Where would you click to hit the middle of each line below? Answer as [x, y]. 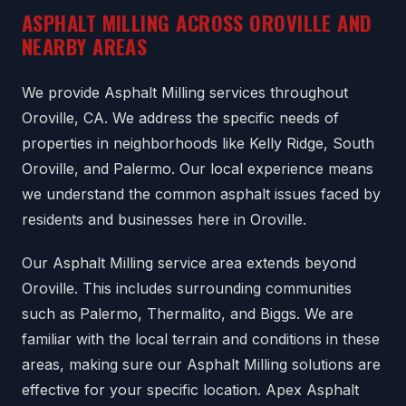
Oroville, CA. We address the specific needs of [180, 117]
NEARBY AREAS [85, 45]
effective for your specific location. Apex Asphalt [190, 389]
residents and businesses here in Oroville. [164, 219]
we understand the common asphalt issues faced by [201, 193]
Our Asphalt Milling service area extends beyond [189, 262]
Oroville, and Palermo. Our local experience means [198, 168]
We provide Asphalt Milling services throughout [185, 92]
